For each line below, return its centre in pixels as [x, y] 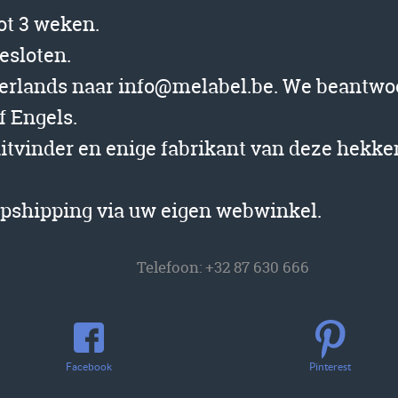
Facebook [88, 366]
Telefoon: [171, 267]
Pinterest [330, 366]
